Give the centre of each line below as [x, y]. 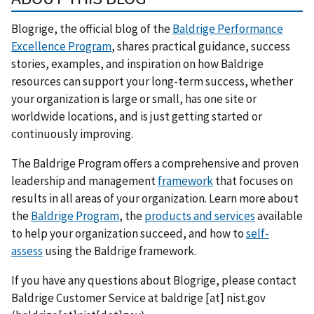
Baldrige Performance [228, 28]
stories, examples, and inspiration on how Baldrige [137, 63]
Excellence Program [61, 46]
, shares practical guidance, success [201, 46]
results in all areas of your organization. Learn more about [155, 198]
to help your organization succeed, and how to [129, 233]
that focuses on [253, 180]
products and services [200, 216]
